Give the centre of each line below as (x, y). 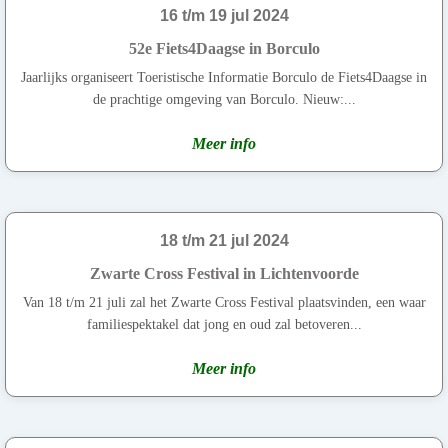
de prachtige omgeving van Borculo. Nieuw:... (224, 99)
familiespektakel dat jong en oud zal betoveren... (224, 324)
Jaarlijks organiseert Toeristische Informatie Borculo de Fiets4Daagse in (224, 77)
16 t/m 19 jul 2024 (224, 15)
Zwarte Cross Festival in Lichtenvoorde (224, 273)
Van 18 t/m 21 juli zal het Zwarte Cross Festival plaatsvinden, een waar (224, 302)
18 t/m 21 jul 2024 (224, 240)
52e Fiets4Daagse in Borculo (224, 48)
